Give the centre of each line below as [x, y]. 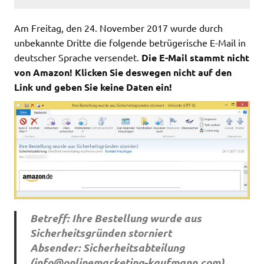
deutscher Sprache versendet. [77, 57]
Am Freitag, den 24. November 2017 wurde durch [118, 27]
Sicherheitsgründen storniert [100, 232]
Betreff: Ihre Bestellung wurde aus [115, 218]
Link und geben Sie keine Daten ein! [94, 87]
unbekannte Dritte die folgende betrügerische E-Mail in [130, 42]
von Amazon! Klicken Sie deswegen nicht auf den [123, 72]
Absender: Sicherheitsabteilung [107, 247]
